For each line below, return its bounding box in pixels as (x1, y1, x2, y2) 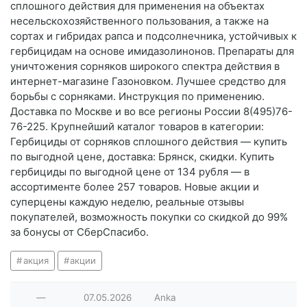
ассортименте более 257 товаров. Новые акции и (10, 180, 259, 194)
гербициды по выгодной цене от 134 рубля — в (10, 165, 249, 179)
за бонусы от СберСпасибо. (10, 225, 149, 239)
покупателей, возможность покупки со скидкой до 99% (10, 210, 288, 224)
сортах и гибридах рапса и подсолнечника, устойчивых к (10, 29, 297, 43)
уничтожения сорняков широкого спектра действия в (10, 60, 280, 73)
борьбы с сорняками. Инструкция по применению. (10, 90, 265, 103)
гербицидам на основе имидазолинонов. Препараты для (10, 45, 294, 58)
